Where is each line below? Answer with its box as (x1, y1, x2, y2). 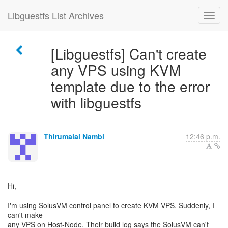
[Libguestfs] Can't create (50, 43, 207, 64)
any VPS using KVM (50, 60, 181, 80)
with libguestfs (50, 92, 141, 112)
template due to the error (50, 76, 210, 96)
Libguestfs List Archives (8, 9, 104, 22)
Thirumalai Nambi (44, 131, 104, 141)
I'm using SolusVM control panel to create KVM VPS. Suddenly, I (8, 200, 214, 210)
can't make (8, 210, 43, 220)
